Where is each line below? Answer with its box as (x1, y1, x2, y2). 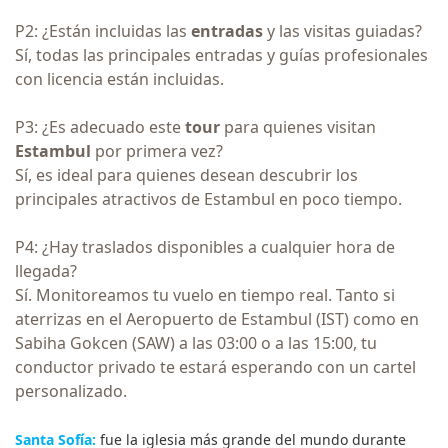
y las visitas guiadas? (267, 19, 422, 42)
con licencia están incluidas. (15, 67, 224, 90)
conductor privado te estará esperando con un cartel (15, 355, 416, 378)
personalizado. (15, 379, 127, 402)
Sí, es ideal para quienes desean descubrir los (15, 163, 358, 186)
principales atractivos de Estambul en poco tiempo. (15, 187, 402, 210)
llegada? (15, 259, 77, 282)
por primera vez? (91, 139, 223, 162)
